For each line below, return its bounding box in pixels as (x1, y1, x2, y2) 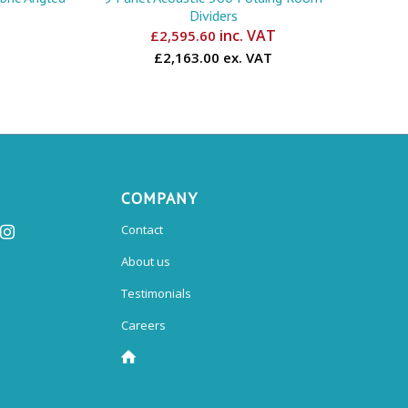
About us (120, 252, 170, 270)
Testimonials (120, 284, 191, 301)
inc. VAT (216, 25, 277, 46)
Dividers (189, 5, 238, 25)
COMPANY (120, 187, 198, 209)
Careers (120, 316, 166, 333)
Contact (120, 220, 163, 238)
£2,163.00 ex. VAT (154, 47, 273, 66)
